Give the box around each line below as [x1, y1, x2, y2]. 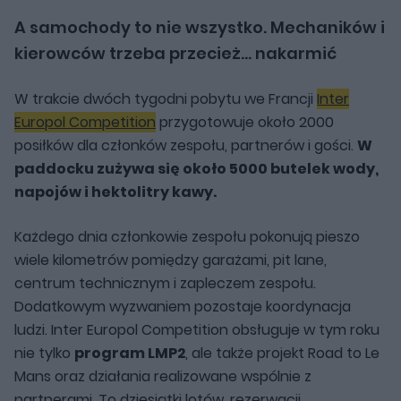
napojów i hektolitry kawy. [14, 182, 217, 203]
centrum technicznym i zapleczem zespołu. [14, 273, 316, 294]
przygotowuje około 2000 [156, 112, 334, 133]
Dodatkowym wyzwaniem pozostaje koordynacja [14, 296, 351, 318]
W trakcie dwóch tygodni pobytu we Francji [14, 89, 317, 110]
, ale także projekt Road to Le [185, 343, 380, 364]
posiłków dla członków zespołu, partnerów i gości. [14, 135, 357, 157]
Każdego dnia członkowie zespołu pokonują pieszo [14, 226, 360, 248]
